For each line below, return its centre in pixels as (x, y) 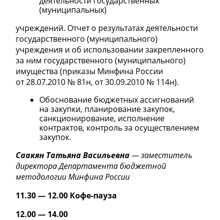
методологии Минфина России (73, 177)
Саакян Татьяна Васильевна (73, 155)
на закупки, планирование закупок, (107, 109)
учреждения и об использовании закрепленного (110, 50)
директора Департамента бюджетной (91, 166)
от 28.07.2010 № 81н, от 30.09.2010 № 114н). (97, 82)
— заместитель (161, 155)
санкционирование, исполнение (102, 119)
